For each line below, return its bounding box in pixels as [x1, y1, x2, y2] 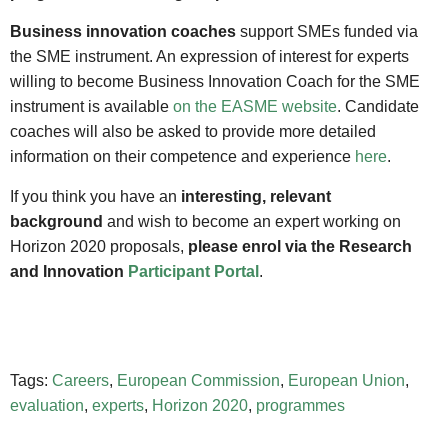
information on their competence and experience [10, 148, 355, 166]
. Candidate [337, 98, 419, 116]
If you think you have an [10, 187, 181, 205]
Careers [52, 372, 109, 390]
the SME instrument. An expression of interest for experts [10, 48, 409, 66]
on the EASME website [173, 98, 337, 116]
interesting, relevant [181, 187, 331, 205]
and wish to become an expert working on [103, 212, 401, 230]
